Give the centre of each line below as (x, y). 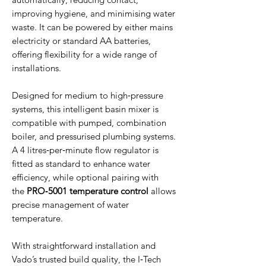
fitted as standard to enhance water (81, 163)
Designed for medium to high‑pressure (88, 95)
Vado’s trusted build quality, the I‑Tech (86, 259)
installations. (37, 68)
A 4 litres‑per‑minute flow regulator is (85, 150)
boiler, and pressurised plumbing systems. (94, 136)
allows (162, 191)
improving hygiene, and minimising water (94, 13)
